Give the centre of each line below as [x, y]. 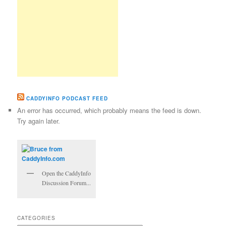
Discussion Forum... [67, 182]
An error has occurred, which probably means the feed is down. [109, 110]
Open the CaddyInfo [67, 173]
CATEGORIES [37, 218]
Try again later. [39, 121]
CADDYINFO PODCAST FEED [67, 99]
